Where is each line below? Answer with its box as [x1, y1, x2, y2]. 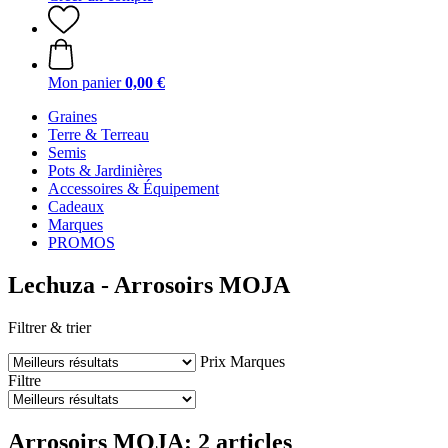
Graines [48, 108, 97, 125]
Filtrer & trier [8, 318, 91, 336]
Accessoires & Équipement [48, 180, 219, 197]
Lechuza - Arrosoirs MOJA [8, 271, 290, 298]
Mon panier [48, 74, 121, 91]
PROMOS [48, 234, 115, 251]
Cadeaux [48, 198, 104, 215]
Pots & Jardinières [48, 162, 162, 179]
